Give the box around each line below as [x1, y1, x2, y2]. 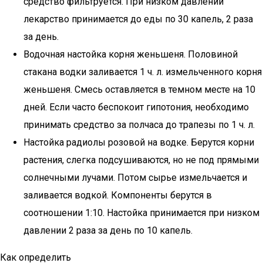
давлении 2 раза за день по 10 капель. [23, 225, 193, 236]
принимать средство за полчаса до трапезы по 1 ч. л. [23, 119, 255, 130]
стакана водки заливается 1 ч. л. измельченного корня [23, 66, 262, 77]
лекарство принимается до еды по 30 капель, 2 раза [23, 14, 253, 25]
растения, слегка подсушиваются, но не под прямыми [23, 154, 259, 166]
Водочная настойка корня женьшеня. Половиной [23, 49, 238, 60]
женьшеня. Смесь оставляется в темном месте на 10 [23, 84, 255, 95]
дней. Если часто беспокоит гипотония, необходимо [23, 102, 249, 113]
